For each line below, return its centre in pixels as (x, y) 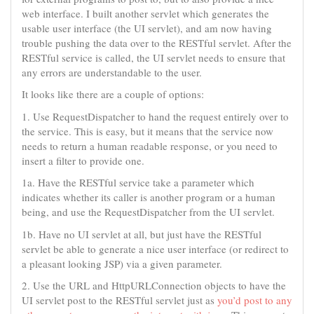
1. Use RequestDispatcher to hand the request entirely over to (155, 116)
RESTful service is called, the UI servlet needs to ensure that (153, 57)
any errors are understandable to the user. (112, 72)
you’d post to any (255, 300)
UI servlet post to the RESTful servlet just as (120, 300)
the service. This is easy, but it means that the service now (148, 131)
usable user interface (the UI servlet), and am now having (147, 28)
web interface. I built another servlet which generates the (145, 13)
